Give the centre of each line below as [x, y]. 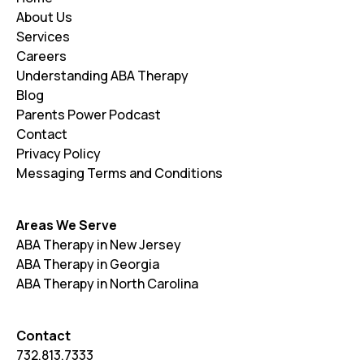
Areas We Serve [67, 225]
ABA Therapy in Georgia [88, 264]
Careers [41, 56]
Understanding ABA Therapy [102, 76]
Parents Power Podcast [89, 115]
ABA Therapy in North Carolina [107, 284]
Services [43, 37]
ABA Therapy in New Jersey [99, 245]
